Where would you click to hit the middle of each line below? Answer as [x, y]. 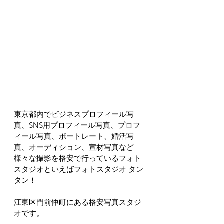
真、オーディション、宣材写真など [74, 147]
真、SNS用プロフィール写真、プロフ [77, 125]
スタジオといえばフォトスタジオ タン [79, 169]
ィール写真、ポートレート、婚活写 [74, 136]
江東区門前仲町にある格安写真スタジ [78, 202]
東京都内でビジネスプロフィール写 [74, 114]
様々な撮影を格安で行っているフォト [78, 158]
